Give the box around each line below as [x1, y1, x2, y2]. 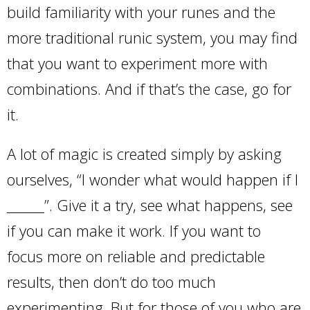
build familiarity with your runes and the [7, 1, 275, 23]
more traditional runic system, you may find [7, 27, 298, 48]
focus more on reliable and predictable [7, 246, 265, 267]
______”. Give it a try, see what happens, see [7, 194, 293, 216]
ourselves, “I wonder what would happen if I [7, 169, 298, 190]
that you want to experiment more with [7, 53, 268, 74]
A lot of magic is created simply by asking [7, 143, 282, 165]
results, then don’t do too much [7, 271, 216, 293]
